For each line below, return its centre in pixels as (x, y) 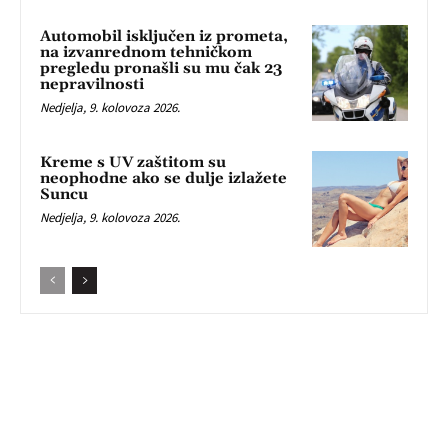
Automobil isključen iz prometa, (164, 37)
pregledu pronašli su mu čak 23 (161, 69)
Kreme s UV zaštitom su (133, 163)
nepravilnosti (92, 85)
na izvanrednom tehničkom (146, 53)
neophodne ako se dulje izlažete (163, 179)
